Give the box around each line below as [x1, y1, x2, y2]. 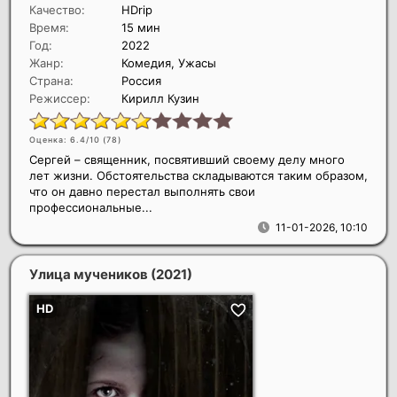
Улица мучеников [29, 266, 151, 284]
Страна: [29, 74, 74, 89]
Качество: [29, 3, 85, 18]
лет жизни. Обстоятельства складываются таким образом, [29, 168, 368, 183]
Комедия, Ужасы [121, 56, 216, 71]
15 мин [121, 20, 160, 35]
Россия [121, 74, 161, 89]
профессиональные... [29, 200, 152, 215]
